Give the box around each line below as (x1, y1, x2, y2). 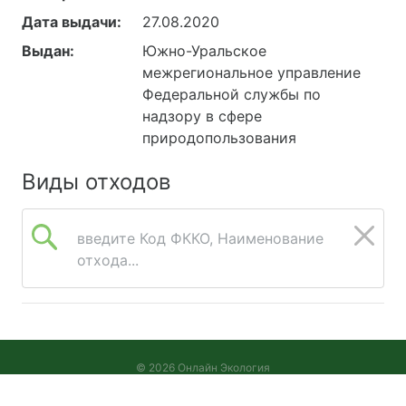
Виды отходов (22, 168, 170, 195)
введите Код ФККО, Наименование (77, 228, 324, 247)
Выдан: (22, 41, 74, 60)
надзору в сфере (142, 106, 263, 125)
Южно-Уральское (142, 41, 267, 60)
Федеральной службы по (142, 84, 322, 103)
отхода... (77, 250, 139, 269)
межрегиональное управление (142, 63, 362, 82)
